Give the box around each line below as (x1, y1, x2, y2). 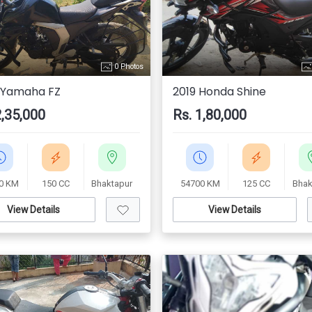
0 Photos (111, 61, 143, 71)
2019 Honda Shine (172, 84, 266, 100)
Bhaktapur (91, 178, 133, 189)
